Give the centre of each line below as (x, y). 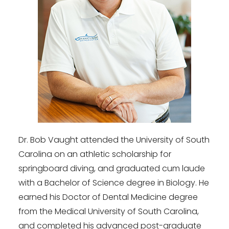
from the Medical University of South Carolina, (109, 212)
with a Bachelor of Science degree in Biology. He (114, 183)
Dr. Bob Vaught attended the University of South (114, 140)
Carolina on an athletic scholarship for (95, 154)
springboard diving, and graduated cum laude (112, 169)
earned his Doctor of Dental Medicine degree (108, 197)
